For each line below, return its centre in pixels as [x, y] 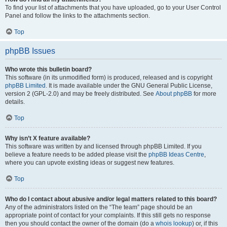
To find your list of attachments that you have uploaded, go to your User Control [113, 8]
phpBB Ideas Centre [176, 155]
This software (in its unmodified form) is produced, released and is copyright [109, 78]
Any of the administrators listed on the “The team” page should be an [99, 207]
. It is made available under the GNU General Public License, [129, 86]
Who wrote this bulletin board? [48, 69]
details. [15, 102]
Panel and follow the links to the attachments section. [78, 16]
